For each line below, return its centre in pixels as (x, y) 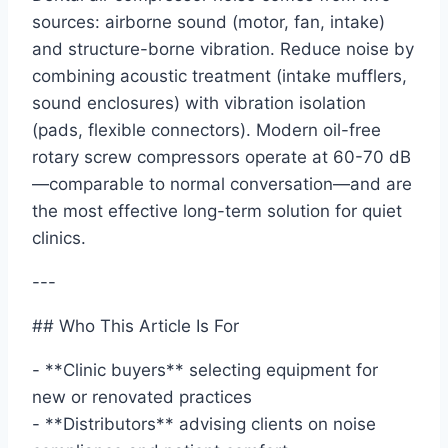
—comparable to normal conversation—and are (222, 184)
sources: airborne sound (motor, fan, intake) (208, 22)
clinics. (59, 238)
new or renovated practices (142, 397)
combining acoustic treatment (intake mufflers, (219, 76)
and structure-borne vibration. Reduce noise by (223, 49)
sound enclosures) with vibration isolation (199, 103)
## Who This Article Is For (135, 326)
